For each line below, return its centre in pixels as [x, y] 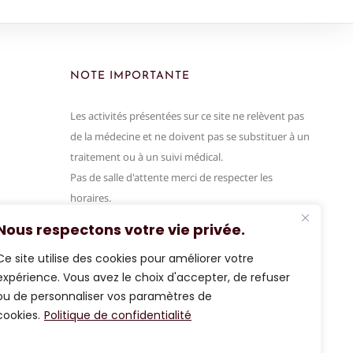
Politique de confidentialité [118, 315]
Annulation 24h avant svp [130, 218]
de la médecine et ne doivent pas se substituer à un [190, 136]
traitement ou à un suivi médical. [147, 157]
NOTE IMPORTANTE [130, 76]
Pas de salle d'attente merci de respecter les [171, 177]
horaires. [91, 198]
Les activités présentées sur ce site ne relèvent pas [187, 116]
